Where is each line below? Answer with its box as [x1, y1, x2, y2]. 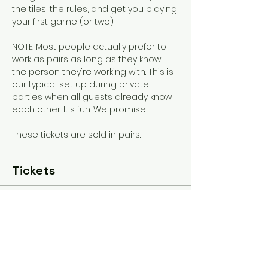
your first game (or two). [12, 16, 117, 28]
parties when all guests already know [12, 91, 174, 103]
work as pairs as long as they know [12, 53, 163, 65]
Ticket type [12, 220, 57, 232]
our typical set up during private [12, 78, 151, 90]
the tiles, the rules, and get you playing [12, 3, 179, 15]
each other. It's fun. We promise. [12, 103, 147, 115]
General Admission [12, 234, 122, 251]
